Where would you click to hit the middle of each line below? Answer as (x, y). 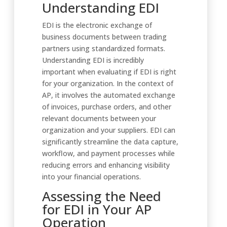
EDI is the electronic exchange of (97, 25)
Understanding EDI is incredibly (93, 60)
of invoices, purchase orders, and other (107, 107)
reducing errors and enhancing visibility (106, 165)
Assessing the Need (102, 196)
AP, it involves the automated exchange (109, 95)
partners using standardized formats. (104, 48)
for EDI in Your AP (97, 209)
